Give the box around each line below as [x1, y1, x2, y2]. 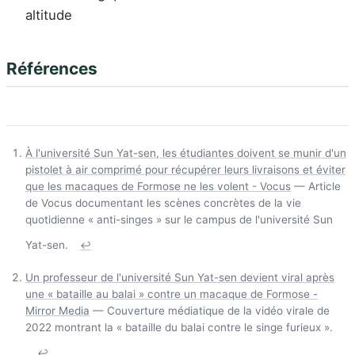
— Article [291, 179, 341, 193]
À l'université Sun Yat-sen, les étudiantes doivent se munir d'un [25, 146, 346, 159]
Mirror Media [25, 303, 90, 317]
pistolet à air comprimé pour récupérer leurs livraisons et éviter [25, 162, 345, 176]
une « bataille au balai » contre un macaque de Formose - [25, 287, 318, 300]
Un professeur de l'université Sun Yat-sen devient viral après [25, 270, 334, 284]
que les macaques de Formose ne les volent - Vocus [25, 179, 291, 193]
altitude [25, 7, 72, 24]
